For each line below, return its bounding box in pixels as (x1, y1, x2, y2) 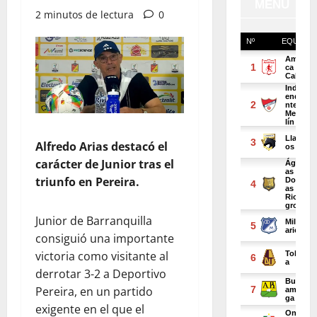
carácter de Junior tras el (35, 156, 174, 172)
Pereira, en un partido (35, 283, 153, 299)
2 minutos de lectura (35, 8, 134, 21)
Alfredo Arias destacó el (35, 138, 168, 154)
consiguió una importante (35, 230, 174, 246)
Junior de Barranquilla (35, 212, 152, 229)
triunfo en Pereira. (35, 173, 139, 190)
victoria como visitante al (35, 248, 168, 264)
